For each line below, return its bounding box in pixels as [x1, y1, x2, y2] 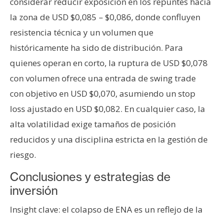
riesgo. [10, 149, 36, 161]
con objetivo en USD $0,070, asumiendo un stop [10, 88, 195, 100]
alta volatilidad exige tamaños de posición [10, 118, 176, 130]
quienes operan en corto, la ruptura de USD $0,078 [10, 57, 208, 69]
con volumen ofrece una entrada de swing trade [10, 73, 196, 84]
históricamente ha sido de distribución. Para [10, 42, 183, 54]
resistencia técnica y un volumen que [10, 27, 153, 38]
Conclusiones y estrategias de [10, 170, 171, 184]
